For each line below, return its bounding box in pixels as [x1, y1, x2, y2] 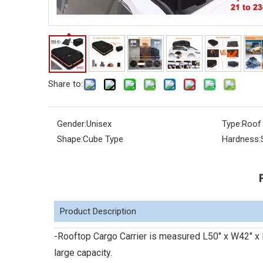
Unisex [86, 119, 112, 129]
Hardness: [221, 134, 261, 144]
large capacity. [54, 247, 112, 258]
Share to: [48, 79, 83, 89]
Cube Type [83, 134, 123, 144]
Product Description [60, 206, 136, 217]
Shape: [57, 134, 83, 144]
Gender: [57, 119, 86, 129]
